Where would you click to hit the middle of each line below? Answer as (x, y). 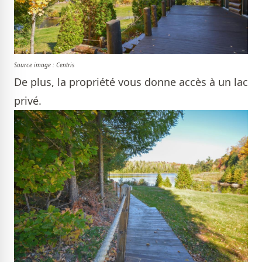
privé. (28, 100)
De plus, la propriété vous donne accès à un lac (131, 82)
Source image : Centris (44, 65)
